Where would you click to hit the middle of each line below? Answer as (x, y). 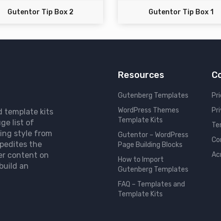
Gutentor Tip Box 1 (181, 12)
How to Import (141, 160)
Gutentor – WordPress (153, 135)
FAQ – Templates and (151, 184)
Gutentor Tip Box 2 (40, 12)
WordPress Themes (148, 110)
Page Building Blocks (150, 145)
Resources (141, 75)
